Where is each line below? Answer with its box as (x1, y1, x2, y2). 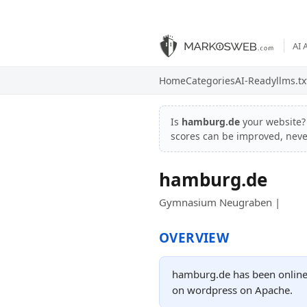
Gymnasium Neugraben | (159, 195, 280, 209)
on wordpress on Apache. (172, 283, 293, 297)
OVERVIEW (159, 229, 230, 247)
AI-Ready (235, 74, 276, 87)
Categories (186, 74, 235, 87)
